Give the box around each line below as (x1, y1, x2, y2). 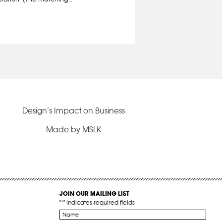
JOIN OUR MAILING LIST (59, 189, 129, 197)
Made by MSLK (46, 124, 101, 134)
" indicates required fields (63, 198, 135, 206)
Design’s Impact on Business (22, 105, 125, 115)
